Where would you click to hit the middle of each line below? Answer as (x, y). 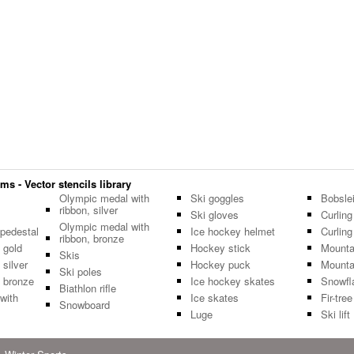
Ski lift (336, 314)
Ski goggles (217, 198)
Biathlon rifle (87, 288)
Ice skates (214, 298)
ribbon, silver (88, 210)
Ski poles (80, 272)
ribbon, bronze (91, 239)
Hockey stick (220, 248)
